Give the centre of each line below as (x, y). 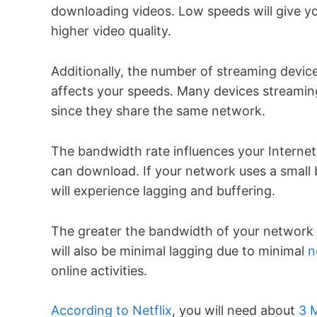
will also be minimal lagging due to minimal (179, 250)
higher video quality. (111, 31)
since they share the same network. (158, 111)
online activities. (99, 270)
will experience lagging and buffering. (163, 190)
